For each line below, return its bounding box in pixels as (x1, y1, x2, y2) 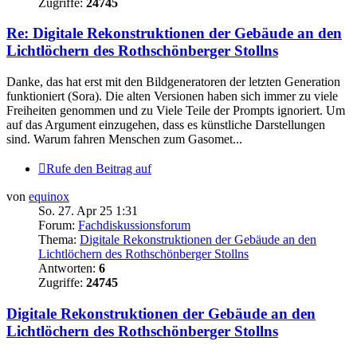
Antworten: (38, 261, 99, 276)
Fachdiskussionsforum (78, 218, 190, 233)
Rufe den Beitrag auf (46, 162, 151, 176)
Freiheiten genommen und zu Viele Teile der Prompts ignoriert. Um (6, 104, 345, 118)
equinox (29, 190, 69, 204)
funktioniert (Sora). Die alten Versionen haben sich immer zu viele (6, 89, 338, 104)
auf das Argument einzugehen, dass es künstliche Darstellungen (6, 118, 325, 132)
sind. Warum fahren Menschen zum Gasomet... (6, 132, 242, 147)
